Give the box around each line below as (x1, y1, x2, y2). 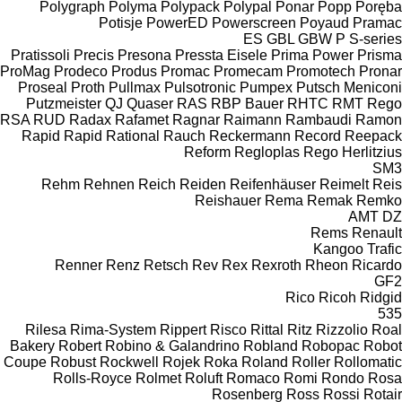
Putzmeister (26, 95, 101, 111)
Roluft (185, 370, 223, 386)
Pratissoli (11, 47, 70, 63)
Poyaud (300, 14, 349, 31)
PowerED (146, 14, 208, 31)
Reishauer (195, 192, 261, 208)
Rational (106, 127, 160, 144)
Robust (50, 354, 96, 370)
